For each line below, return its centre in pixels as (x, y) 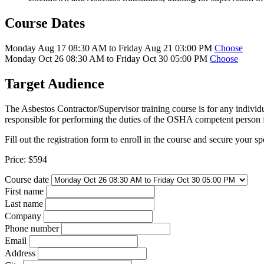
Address (21, 253)
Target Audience (55, 83)
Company (24, 216)
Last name (25, 203)
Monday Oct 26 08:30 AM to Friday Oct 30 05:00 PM (106, 58)
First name (25, 191)
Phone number (33, 228)
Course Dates (45, 23)
